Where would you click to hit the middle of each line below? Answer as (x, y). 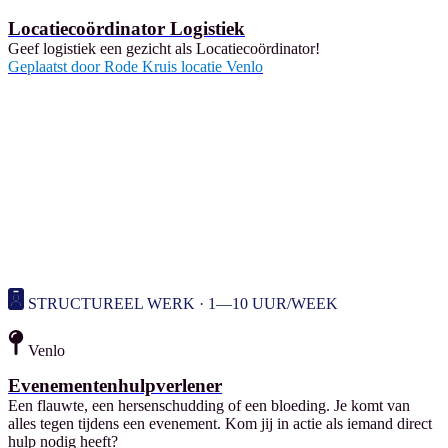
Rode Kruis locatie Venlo (183, 66)
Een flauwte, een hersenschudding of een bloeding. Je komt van (209, 406)
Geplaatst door (54, 66)
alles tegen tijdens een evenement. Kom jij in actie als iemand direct (220, 424)
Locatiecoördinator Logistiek (126, 28)
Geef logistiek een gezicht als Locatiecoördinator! (164, 48)
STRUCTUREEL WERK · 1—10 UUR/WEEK (183, 304)
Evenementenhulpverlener (115, 386)
